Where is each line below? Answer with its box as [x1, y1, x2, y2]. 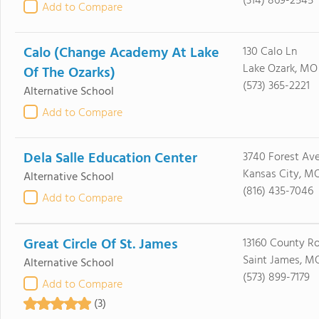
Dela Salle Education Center [23, 147, 197, 170]
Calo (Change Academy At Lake [23, 42, 219, 65]
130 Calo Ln [242, 43, 297, 61]
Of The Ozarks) [23, 62, 115, 85]
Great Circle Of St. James [23, 234, 178, 256]
